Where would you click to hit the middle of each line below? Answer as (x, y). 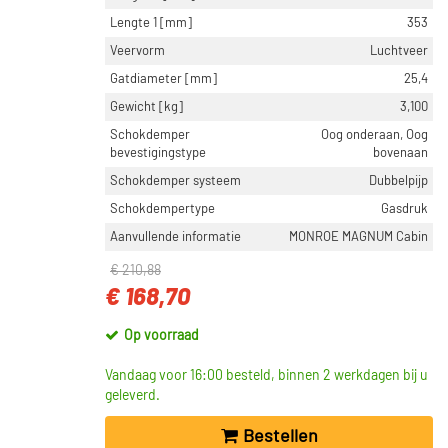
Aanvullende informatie (175, 237)
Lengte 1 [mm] (151, 23)
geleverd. (132, 396)
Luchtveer (399, 51)
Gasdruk (404, 209)
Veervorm (137, 51)
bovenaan (400, 153)
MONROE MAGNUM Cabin (358, 237)
